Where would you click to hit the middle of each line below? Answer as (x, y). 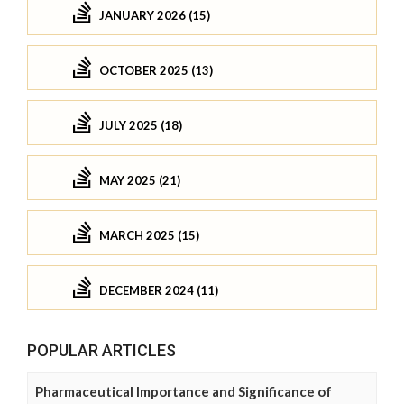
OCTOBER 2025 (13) (156, 70)
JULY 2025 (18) (141, 125)
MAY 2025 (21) (140, 180)
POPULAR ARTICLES (101, 351)
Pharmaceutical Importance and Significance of (184, 392)
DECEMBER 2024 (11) (159, 290)
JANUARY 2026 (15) (155, 15)
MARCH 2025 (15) (149, 235)
